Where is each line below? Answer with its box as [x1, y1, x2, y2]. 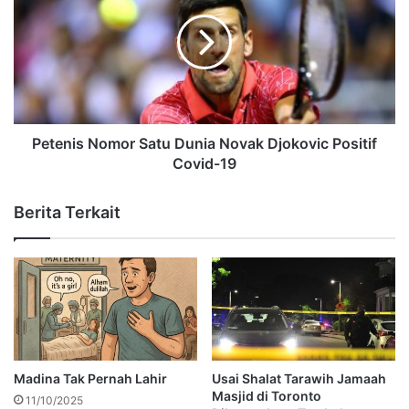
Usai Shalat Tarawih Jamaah [212, 371, 386, 387]
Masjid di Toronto [212, 388, 321, 404]
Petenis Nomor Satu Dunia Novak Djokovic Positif [32, 133, 377, 152]
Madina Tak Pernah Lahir [14, 371, 167, 387]
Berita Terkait [14, 202, 121, 222]
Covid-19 [173, 153, 236, 173]
